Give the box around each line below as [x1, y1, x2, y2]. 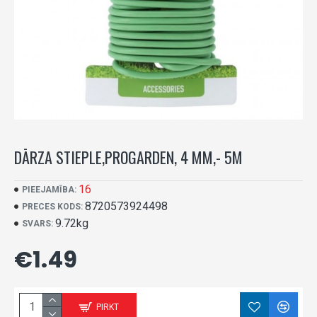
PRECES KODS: [22, 202, 83, 212]
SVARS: [22, 219, 53, 229]
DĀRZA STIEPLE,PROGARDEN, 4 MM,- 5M [14, 146, 243, 168]
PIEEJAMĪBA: [22, 185, 76, 195]
